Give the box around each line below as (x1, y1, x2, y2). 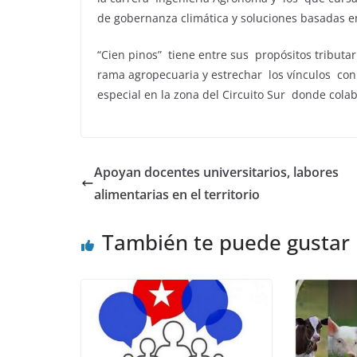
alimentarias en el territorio (94, 186, 260, 204)
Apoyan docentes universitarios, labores (94, 163, 339, 182)
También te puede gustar (102, 228, 350, 257)
